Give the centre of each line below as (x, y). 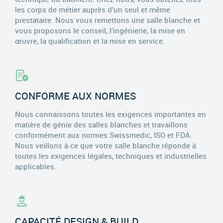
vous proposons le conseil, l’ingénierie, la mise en (100, 30)
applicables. (36, 166)
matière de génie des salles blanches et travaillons (101, 124)
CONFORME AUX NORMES (75, 96)
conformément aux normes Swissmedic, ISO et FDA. (104, 135)
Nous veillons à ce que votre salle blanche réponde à (106, 145)
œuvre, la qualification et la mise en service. (90, 41)
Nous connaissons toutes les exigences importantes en (111, 114)
